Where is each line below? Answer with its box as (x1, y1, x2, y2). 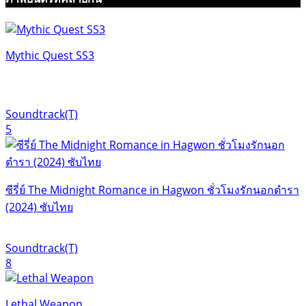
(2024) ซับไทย (5, 199, 73, 214)
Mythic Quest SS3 (5, 47, 94, 63)
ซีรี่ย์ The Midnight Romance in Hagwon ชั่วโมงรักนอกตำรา (5, 182, 299, 197)
